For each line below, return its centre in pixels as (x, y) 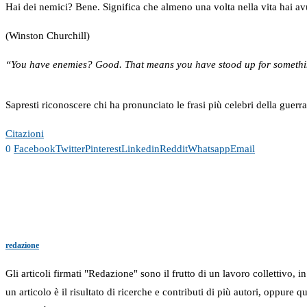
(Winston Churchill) (48, 35)
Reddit (174, 148)
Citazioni (25, 133)
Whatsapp (209, 148)
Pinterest (103, 148)
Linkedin (140, 148)
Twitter (70, 148)
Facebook (35, 148)
